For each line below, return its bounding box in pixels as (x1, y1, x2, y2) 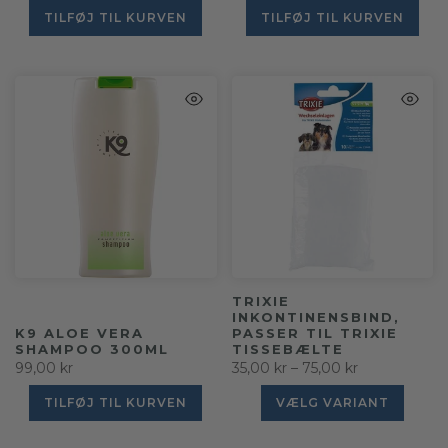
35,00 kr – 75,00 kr (231, 358, 358, 377)
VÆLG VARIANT (275, 394, 389, 410)
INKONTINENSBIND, (231, 308, 400, 325)
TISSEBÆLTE (231, 340, 344, 357)
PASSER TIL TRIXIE (231, 324, 398, 341)
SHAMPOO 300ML (15, 340, 169, 357)
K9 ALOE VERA (15, 324, 144, 341)
